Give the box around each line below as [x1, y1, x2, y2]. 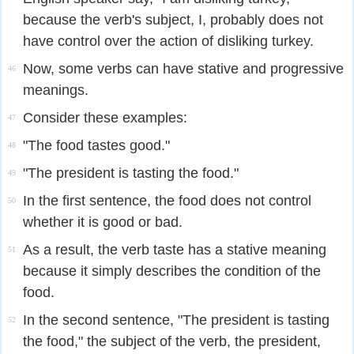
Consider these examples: [23, 110, 187, 126]
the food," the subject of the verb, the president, [23, 333, 321, 349]
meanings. [23, 82, 88, 98]
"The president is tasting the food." [23, 165, 239, 181]
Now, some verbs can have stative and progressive [23, 61, 344, 77]
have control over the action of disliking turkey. [23, 33, 314, 49]
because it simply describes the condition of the [23, 263, 321, 279]
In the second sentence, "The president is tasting [23, 312, 330, 328]
